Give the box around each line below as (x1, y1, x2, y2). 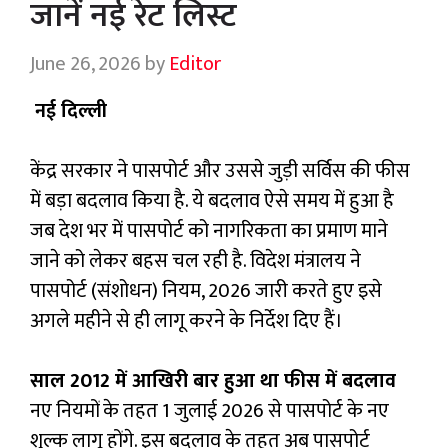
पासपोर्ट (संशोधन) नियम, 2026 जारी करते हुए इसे (30, 274, 382, 309)
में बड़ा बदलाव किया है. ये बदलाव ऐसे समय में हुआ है (30, 184, 394, 219)
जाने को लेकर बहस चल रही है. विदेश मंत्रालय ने (30, 244, 361, 279)
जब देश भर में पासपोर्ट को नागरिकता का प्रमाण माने (30, 214, 388, 249)
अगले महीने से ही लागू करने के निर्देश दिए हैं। (30, 304, 347, 339)
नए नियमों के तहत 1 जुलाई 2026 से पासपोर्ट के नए (30, 394, 389, 429)
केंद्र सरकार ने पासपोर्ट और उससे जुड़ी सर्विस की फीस (30, 154, 410, 189)
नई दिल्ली (30, 94, 107, 129)
